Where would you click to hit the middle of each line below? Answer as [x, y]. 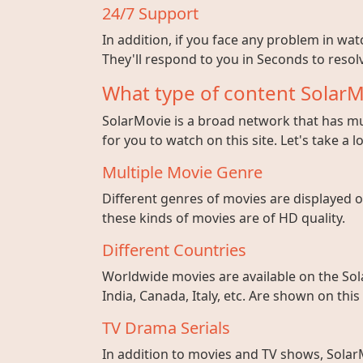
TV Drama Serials [166, 328]
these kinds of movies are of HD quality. [224, 218]
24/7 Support [150, 13]
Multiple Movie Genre [182, 172]
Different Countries [174, 250]
